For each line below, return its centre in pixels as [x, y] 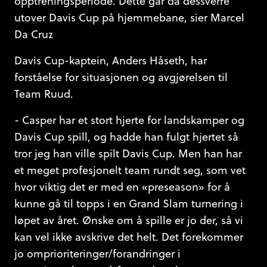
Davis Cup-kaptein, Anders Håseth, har [111, 60]
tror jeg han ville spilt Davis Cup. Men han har [128, 153]
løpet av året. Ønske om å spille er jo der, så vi [129, 220]
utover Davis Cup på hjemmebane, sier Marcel [129, 18]
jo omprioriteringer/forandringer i [97, 254]
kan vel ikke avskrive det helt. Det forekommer [129, 237]
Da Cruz [34, 34]
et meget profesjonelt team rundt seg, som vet [130, 170]
